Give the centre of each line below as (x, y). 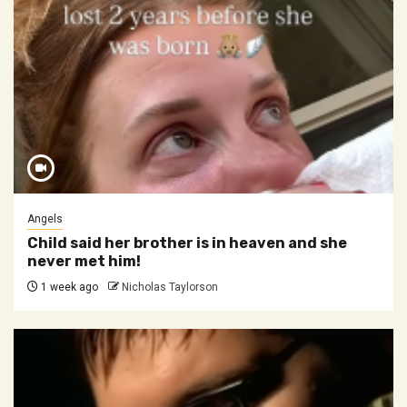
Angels (45, 219)
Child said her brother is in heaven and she (187, 243)
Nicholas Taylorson (170, 287)
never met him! (84, 261)
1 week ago (68, 287)
